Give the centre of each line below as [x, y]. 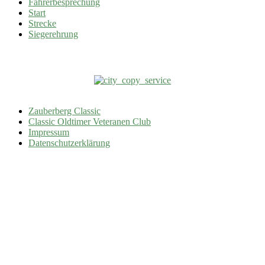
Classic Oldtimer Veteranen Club [90, 121]
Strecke [42, 23]
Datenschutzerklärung [69, 143]
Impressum [49, 132]
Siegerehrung [53, 34]
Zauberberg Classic [64, 111]
